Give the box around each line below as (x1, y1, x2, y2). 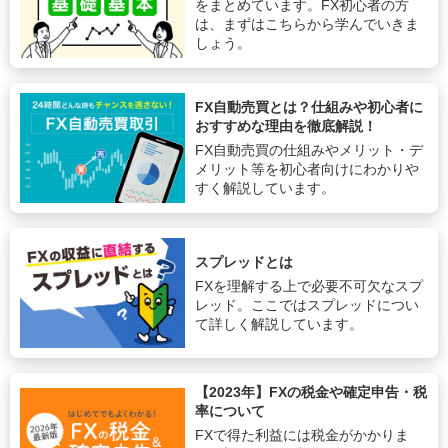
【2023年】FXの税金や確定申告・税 (195, 384, 428, 401)
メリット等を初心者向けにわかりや (195, 160, 420, 177)
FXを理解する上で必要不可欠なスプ (195, 277, 424, 294)
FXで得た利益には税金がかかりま (195, 427, 410, 444)
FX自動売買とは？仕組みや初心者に (195, 98, 424, 115)
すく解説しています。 (195, 179, 336, 196)
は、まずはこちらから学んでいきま (195, 15, 420, 32)
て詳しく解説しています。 (195, 315, 364, 332)
